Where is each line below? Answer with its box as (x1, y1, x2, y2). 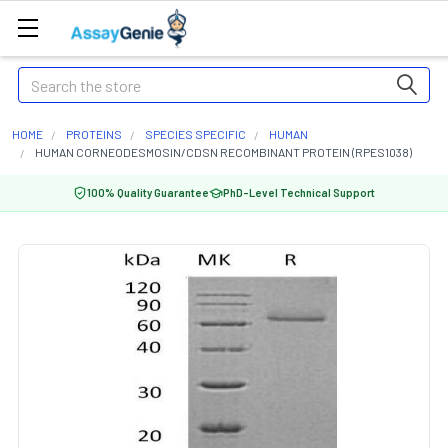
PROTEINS (66, 127, 122, 141)
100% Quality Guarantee (87, 186, 209, 199)
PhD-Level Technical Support (223, 186, 375, 199)
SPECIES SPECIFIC (145, 127, 246, 141)
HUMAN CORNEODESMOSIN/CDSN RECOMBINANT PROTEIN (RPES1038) (35, 145, 412, 159)
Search (18, 69, 64, 88)
